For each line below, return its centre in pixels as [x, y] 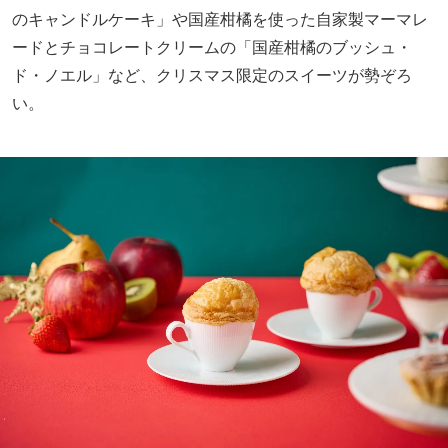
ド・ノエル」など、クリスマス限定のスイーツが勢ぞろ [212, 74]
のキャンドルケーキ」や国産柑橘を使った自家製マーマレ [220, 18]
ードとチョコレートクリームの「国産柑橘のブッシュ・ [212, 46]
